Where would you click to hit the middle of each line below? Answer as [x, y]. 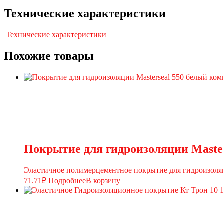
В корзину [103, 180]
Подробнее [67, 180]
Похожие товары [49, 56]
